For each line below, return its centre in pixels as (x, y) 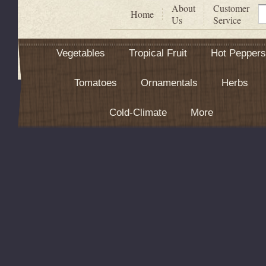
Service (227, 20)
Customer (231, 8)
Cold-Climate (138, 112)
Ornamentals (169, 83)
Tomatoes (95, 83)
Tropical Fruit (158, 53)
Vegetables (80, 53)
